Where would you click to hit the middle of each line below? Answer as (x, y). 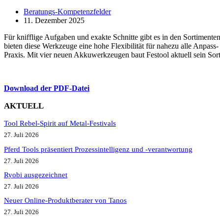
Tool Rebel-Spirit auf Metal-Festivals (60, 124)
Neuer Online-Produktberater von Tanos (65, 201)
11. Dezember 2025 (54, 20)
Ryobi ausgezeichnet (36, 175)
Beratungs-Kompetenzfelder (67, 12)
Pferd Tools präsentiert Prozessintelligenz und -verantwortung (98, 149)
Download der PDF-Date (46, 88)
